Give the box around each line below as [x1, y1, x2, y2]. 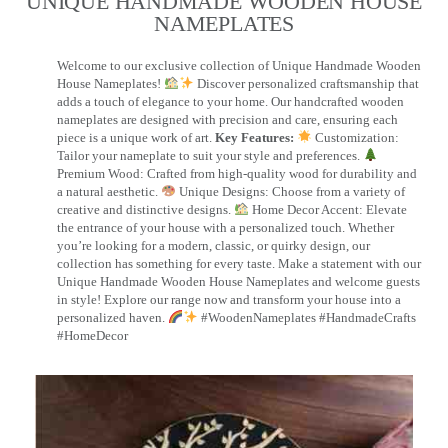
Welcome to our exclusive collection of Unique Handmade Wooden [57, 58, 421, 74]
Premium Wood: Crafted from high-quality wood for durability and [57, 166, 417, 182]
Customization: [311, 130, 399, 146]
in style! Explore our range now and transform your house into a [57, 292, 401, 308]
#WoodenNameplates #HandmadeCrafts [197, 310, 416, 326]
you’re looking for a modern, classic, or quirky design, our [57, 238, 370, 254]
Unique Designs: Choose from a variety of [175, 184, 405, 200]
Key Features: [215, 130, 294, 146]
